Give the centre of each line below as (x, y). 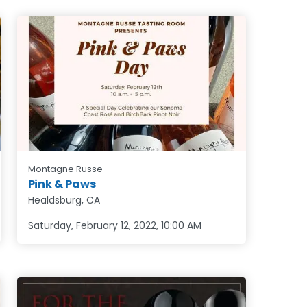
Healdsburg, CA (64, 200)
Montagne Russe (65, 169)
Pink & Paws (62, 184)
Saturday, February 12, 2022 (92, 225)
